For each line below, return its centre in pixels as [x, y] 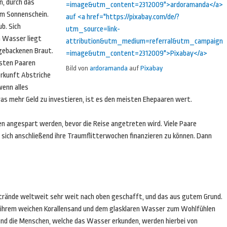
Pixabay [152, 68]
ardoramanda [109, 68]
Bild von [78, 68]
